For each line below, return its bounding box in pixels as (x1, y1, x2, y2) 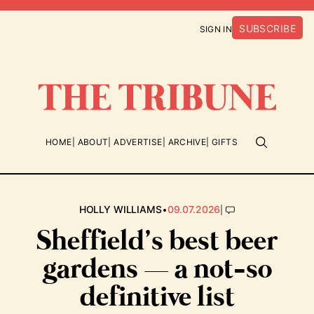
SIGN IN (199, 24, 233, 34)
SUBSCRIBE (239, 22, 296, 34)
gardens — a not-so (42, 252, 272, 288)
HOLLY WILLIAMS (78, 203, 162, 215)
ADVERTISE (114, 137, 163, 147)
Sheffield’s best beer (36, 224, 278, 260)
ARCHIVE (168, 137, 207, 147)
